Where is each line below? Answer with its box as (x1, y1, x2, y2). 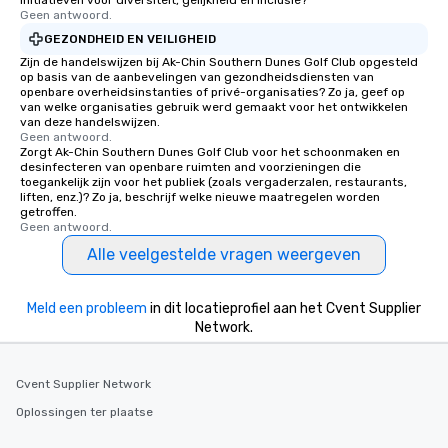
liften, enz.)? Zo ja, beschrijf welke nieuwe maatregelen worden (20, 190, 380, 204)
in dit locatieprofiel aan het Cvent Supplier (147, 300, 421, 317)
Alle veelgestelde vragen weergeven (87, 245, 361, 264)
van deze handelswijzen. (20, 115, 160, 129)
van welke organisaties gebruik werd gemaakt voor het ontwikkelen (20, 100, 408, 114)
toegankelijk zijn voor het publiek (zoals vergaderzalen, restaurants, (20, 175, 407, 189)
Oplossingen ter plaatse (16, 405, 153, 419)
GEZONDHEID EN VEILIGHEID (44, 31, 216, 46)
